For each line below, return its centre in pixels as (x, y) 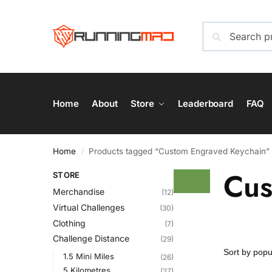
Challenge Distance (91, 239)
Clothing (69, 223)
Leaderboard (206, 104)
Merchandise (79, 192)
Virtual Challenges (89, 208)
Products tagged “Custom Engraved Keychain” (179, 151)
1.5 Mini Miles (88, 257)
